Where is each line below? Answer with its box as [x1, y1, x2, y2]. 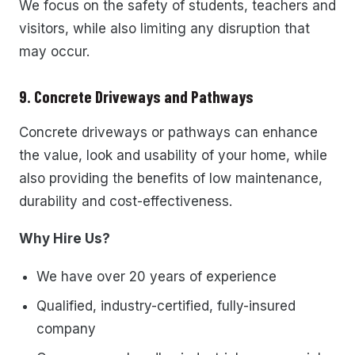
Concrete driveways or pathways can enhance [19, 124, 318, 140]
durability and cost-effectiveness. [19, 193, 232, 209]
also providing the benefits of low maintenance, [19, 170, 323, 186]
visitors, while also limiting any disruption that [19, 21, 310, 37]
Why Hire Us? [19, 231, 110, 247]
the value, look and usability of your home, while [19, 147, 327, 163]
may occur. [19, 44, 90, 60]
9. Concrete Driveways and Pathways [19, 86, 254, 107]
